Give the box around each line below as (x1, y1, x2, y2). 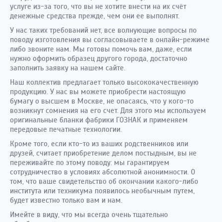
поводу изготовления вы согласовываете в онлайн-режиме (10, 35, 210, 45)
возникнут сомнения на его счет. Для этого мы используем (10, 106, 206, 115)
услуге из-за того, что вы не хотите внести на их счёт (10, 2, 186, 11)
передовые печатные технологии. (10, 125, 122, 134)
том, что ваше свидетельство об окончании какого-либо (10, 177, 198, 186)
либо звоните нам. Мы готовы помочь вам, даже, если (10, 45, 192, 54)
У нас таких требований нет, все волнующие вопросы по (10, 26, 197, 35)
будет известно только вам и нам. (10, 196, 122, 205)
